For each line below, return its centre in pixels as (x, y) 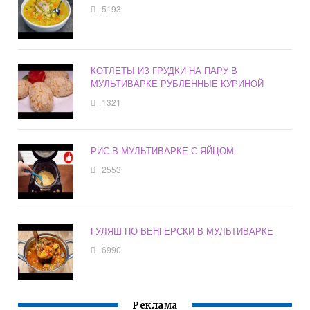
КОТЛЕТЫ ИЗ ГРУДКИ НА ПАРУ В (164, 71)
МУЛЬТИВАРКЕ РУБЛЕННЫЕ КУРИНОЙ (177, 84)
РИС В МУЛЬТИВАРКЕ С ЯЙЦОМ (163, 151)
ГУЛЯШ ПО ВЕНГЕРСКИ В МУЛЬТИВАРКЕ (182, 231)
